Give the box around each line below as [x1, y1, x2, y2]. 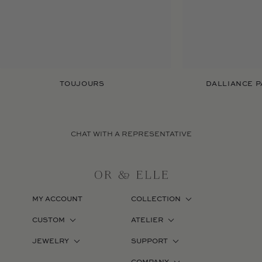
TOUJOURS [59, 81, 105, 88]
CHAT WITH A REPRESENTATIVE [70, 131, 192, 139]
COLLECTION [131, 196, 181, 204]
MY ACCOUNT [32, 196, 82, 204]
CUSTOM [32, 217, 65, 225]
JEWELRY [32, 238, 69, 246]
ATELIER [131, 217, 163, 225]
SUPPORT [131, 238, 168, 246]
